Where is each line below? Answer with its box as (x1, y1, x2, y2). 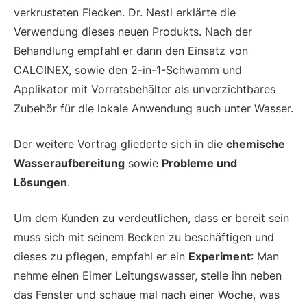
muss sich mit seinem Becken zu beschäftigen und (14, 230, 274, 244)
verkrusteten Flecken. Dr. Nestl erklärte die (14, 5, 236, 19)
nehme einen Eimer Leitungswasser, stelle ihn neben (14, 268, 282, 282)
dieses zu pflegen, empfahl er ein (14, 249, 188, 263)
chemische (226, 136, 285, 151)
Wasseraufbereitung (14, 156, 125, 170)
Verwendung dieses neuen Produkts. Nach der (14, 24, 252, 38)
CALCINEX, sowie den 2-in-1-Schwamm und (14, 62, 242, 77)
